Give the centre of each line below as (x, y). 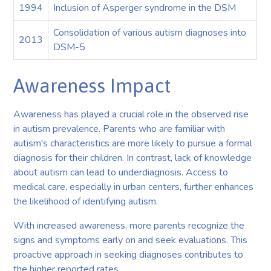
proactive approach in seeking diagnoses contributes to (129, 254)
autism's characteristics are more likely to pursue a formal (133, 143)
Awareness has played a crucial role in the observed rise (131, 114)
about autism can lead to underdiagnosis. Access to (121, 172)
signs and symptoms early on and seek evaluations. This (131, 240)
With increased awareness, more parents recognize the (129, 225)
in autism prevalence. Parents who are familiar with (119, 129)
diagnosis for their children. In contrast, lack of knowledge (133, 158)
